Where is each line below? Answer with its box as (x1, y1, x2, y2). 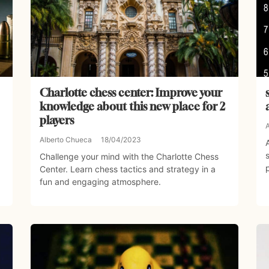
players (39, 113, 74, 127)
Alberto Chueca (39, 135, 92, 145)
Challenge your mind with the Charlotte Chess (39, 151, 219, 162)
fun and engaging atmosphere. (39, 177, 161, 187)
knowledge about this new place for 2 (39, 100, 225, 113)
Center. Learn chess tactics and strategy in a (39, 164, 216, 175)
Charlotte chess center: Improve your (39, 86, 222, 100)
